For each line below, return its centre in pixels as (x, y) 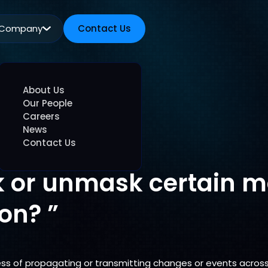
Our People (48, 103)
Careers (41, 116)
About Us (44, 90)
